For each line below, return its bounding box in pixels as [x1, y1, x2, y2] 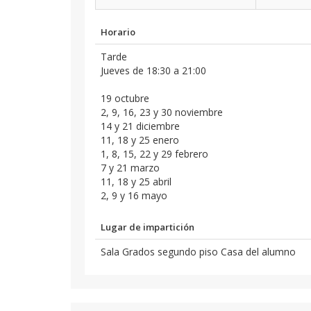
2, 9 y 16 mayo [101, 189, 167, 202]
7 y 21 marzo [101, 161, 160, 174]
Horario [101, 26, 135, 38]
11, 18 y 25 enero [101, 133, 179, 146]
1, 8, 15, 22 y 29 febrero [101, 147, 208, 160]
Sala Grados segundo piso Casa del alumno [101, 245, 296, 258]
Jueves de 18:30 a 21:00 [101, 64, 206, 77]
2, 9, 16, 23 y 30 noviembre [101, 106, 223, 119]
